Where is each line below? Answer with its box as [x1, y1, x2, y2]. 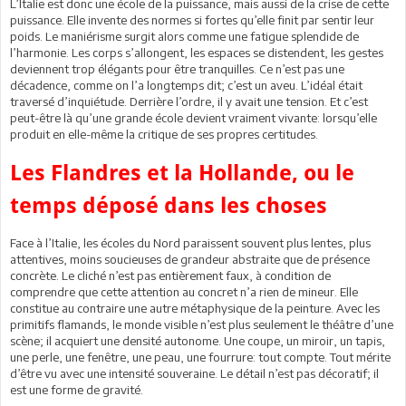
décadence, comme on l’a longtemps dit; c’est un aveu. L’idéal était [10, 77, 362, 92]
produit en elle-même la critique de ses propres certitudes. [10, 126, 318, 141]
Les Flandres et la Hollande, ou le [10, 159, 354, 186]
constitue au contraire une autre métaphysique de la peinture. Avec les [10, 300, 380, 315]
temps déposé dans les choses [10, 192, 327, 218]
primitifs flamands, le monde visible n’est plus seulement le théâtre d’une [10, 316, 393, 332]
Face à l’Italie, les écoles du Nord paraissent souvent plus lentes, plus [10, 235, 371, 250]
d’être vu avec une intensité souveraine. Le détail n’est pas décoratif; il [10, 365, 379, 381]
